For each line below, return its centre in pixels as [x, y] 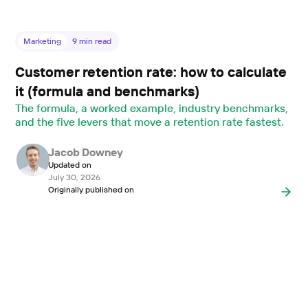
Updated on [69, 165]
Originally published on [91, 190]
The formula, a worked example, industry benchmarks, [152, 108]
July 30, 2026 [74, 177]
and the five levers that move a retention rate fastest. [150, 122]
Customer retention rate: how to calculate [151, 72]
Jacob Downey [86, 152]
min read [95, 41]
